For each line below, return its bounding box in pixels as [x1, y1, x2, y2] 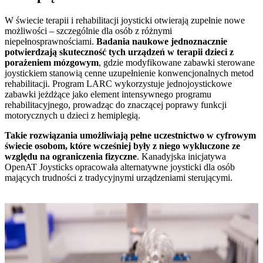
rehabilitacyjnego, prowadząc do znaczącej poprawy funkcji [5, 99, 227, 110]
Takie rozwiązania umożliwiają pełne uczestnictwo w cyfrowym [5, 130, 256, 140]
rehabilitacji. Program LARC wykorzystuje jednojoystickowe [5, 78, 232, 89]
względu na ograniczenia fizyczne [5, 151, 137, 161]
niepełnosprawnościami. [5, 36, 96, 46]
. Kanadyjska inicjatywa [137, 151, 226, 161]
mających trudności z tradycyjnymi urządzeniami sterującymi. [5, 172, 232, 183]
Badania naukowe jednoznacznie [96, 36, 227, 46]
